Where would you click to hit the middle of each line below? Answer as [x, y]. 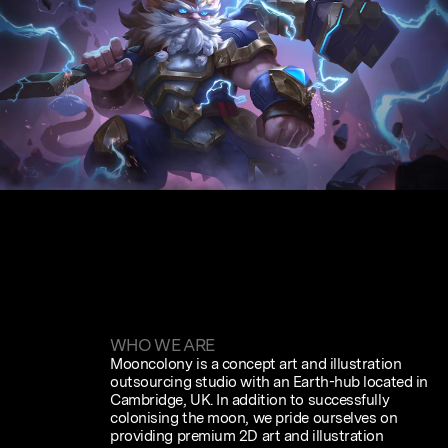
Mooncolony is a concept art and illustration [256, 363]
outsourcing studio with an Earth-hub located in [269, 381]
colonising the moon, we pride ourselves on [254, 417]
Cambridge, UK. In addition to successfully [250, 399]
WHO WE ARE [162, 344]
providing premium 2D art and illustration [247, 435]
